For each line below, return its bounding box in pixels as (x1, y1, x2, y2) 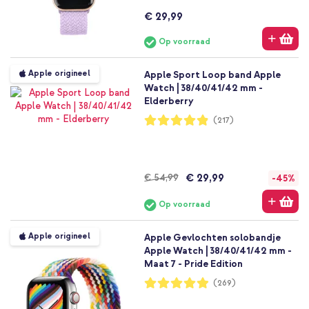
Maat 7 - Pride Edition (143, 257, 243, 270)
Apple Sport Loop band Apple (143, 68, 281, 81)
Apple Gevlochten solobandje (143, 231, 281, 243)
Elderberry (143, 94, 194, 107)
